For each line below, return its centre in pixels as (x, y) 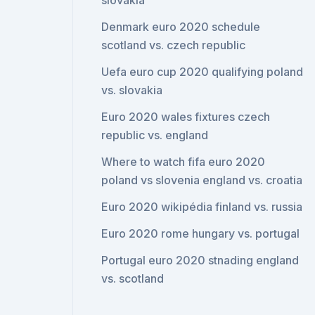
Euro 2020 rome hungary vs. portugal (201, 233)
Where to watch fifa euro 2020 (184, 162)
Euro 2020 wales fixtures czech (186, 117)
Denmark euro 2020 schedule (181, 27)
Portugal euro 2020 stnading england (200, 260)
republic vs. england (155, 135)
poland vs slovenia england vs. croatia (202, 180)
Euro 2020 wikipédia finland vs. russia (202, 207)
